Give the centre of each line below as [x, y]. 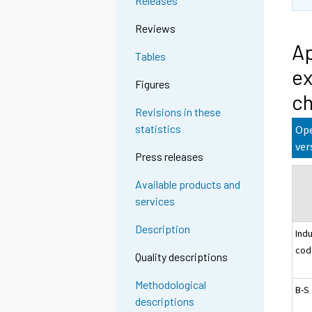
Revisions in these [178, 112]
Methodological [171, 285]
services [155, 201]
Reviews [156, 29]
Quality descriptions [182, 257]
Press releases [170, 157]
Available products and [188, 185]
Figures [153, 84]
